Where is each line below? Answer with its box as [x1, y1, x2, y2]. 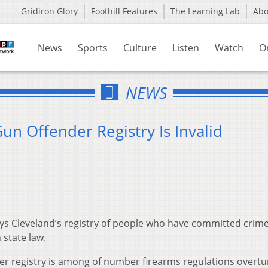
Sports [78, 41, 108, 54]
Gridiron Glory [21, 5, 78, 17]
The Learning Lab [170, 5, 240, 17]
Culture [123, 41, 157, 54]
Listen [172, 41, 199, 54]
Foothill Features [91, 5, 157, 17]
